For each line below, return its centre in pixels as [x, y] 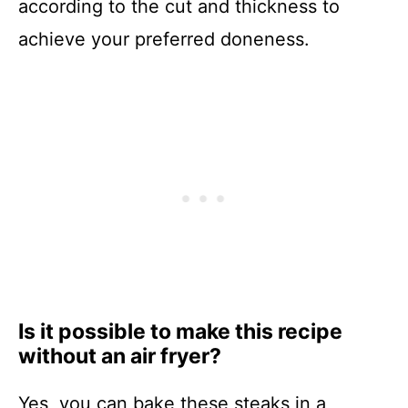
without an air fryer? [120, 357]
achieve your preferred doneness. [164, 40]
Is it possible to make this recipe [180, 332]
